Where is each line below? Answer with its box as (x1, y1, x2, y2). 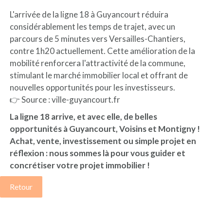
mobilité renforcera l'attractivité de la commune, (10, 57, 185, 68)
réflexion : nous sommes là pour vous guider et (10, 147, 185, 158)
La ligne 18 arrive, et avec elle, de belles (10, 111, 157, 122)
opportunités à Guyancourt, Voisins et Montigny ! (10, 123, 200, 134)
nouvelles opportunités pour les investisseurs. (10, 82, 175, 92)
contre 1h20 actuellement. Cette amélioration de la (10, 45, 195, 56)
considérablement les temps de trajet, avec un (10, 21, 175, 32)
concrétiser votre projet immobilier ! (10, 160, 150, 170)
